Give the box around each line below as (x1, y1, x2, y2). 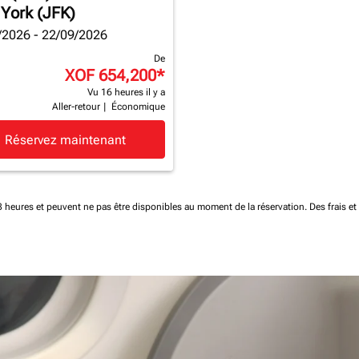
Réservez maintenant (4, 131, 126, 147)
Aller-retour (52, 101, 100, 112)
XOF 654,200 (65, 66, 156, 85)
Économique (111, 101, 165, 112)
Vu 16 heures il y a (87, 87, 165, 98)
